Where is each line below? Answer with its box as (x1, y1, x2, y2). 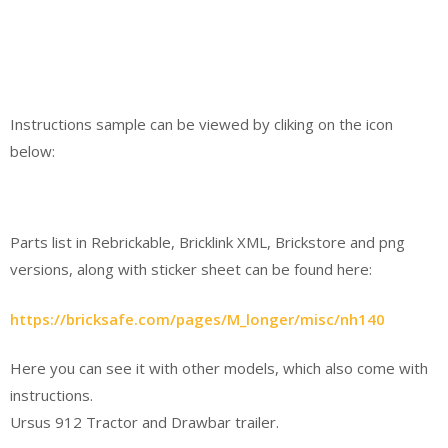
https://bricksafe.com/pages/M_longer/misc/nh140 (10, 308, 385, 329)
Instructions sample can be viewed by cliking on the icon (10, 113, 393, 134)
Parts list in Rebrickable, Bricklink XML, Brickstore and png (10, 232, 405, 253)
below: (10, 140, 55, 161)
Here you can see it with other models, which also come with (10, 358, 428, 379)
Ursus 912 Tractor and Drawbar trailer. (10, 412, 279, 433)
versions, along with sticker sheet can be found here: (10, 259, 372, 280)
